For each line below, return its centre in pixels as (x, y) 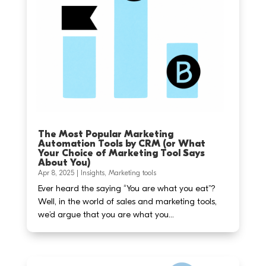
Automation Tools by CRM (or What (121, 143)
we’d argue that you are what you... (106, 214)
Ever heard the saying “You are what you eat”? (126, 188)
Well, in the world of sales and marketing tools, (127, 201)
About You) (64, 162)
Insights (92, 172)
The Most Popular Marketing (105, 134)
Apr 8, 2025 (56, 172)
